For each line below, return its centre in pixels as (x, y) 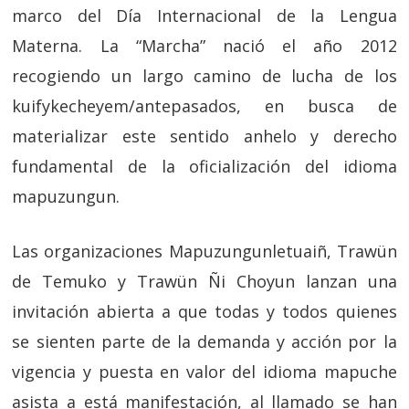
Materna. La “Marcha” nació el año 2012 (204, 45)
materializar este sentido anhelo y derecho (204, 136)
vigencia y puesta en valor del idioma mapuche (204, 371)
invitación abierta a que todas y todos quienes (204, 311)
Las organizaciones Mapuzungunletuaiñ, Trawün (204, 251)
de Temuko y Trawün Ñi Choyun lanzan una (204, 281)
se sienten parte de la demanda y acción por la (204, 341)
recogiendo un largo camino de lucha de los (204, 75)
